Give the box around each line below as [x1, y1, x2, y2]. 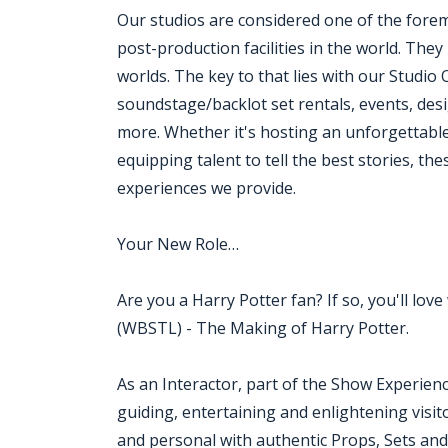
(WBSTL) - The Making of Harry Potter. [117, 317, 409, 339]
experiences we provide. [117, 177, 296, 199]
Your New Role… [117, 233, 239, 255]
